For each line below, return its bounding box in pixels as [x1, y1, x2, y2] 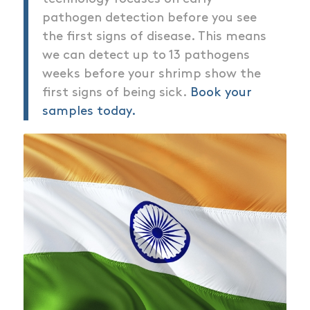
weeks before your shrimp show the [42, 68, 261, 80]
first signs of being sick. [42, 86, 190, 99]
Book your [190, 86, 252, 99]
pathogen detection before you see [42, 12, 257, 24]
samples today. [42, 105, 136, 118]
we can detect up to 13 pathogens [42, 49, 250, 62]
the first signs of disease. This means [42, 30, 266, 43]
